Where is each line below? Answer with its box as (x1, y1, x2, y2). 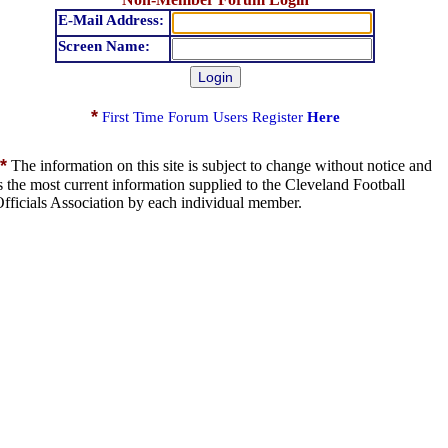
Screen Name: (58, 38, 154, 54)
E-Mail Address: (58, 12, 168, 28)
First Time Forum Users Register (101, 109, 307, 125)
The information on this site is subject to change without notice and (7, 157, 432, 174)
